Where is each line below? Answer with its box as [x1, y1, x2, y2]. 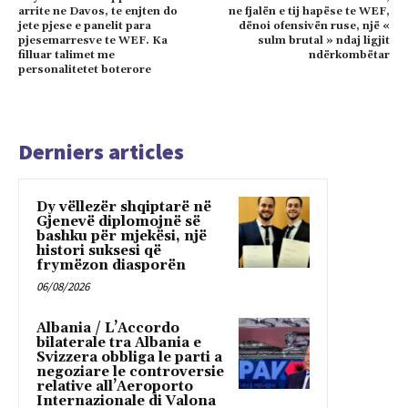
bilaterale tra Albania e [36, 333, 201, 352]
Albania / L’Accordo [36, 319, 179, 337]
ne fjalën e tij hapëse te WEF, [228, 4, 390, 18]
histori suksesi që [36, 241, 161, 260]
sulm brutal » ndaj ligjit [257, 33, 390, 47]
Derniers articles [18, 137, 184, 166]
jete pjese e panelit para [18, 18, 151, 33]
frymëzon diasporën [36, 256, 186, 274]
